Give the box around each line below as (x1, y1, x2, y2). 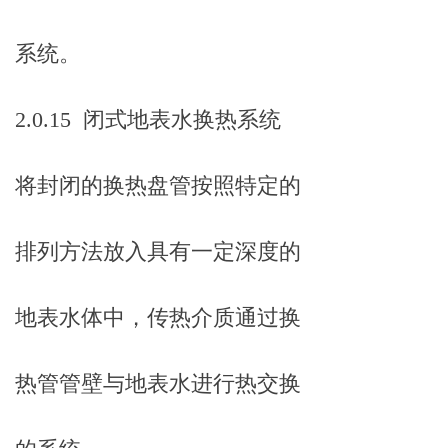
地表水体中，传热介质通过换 (15, 305, 301, 330)
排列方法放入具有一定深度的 (15, 239, 301, 264)
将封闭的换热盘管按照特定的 (15, 173, 301, 198)
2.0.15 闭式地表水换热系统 (15, 107, 281, 132)
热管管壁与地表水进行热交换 (15, 371, 301, 396)
